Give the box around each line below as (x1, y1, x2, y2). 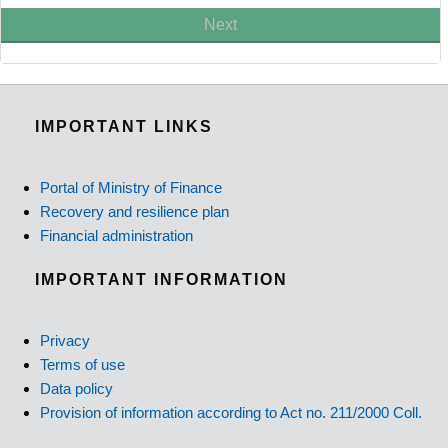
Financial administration (40, 226, 193, 244)
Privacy (40, 332, 90, 350)
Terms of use (40, 356, 125, 374)
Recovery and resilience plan (40, 202, 229, 220)
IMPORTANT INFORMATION (35, 270, 288, 288)
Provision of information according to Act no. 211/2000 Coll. (40, 404, 422, 422)
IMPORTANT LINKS (35, 117, 213, 135)
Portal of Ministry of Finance (40, 178, 222, 196)
